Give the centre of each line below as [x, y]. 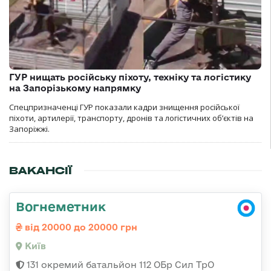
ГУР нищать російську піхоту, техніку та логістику [130, 77]
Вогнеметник [61, 207]
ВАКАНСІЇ [41, 171]
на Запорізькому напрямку [75, 88]
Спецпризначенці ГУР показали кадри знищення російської [124, 107]
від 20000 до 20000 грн [80, 227]
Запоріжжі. [29, 129]
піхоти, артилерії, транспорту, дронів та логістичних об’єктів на [131, 118]
